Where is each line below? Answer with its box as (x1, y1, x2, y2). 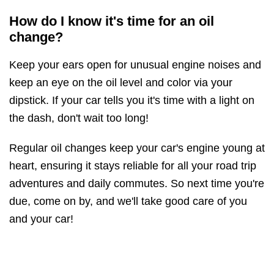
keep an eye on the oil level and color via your (9, 76, 232, 89)
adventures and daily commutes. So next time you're (9, 177, 264, 190)
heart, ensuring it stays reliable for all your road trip (9, 160, 256, 172)
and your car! (9, 213, 73, 226)
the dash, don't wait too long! (9, 112, 149, 125)
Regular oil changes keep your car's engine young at (9, 142, 265, 155)
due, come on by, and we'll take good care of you (9, 195, 247, 208)
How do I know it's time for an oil (9, 13, 214, 29)
